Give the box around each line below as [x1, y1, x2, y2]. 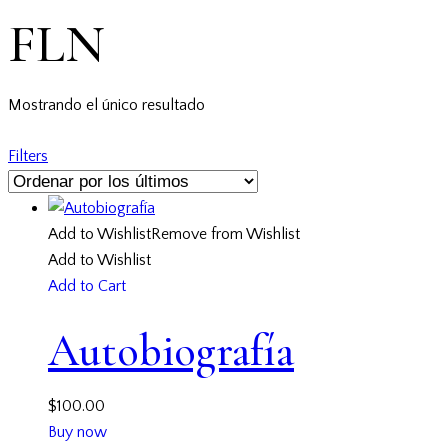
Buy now [48, 423, 107, 442]
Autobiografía [48, 323, 294, 378]
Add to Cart [48, 277, 126, 296]
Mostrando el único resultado [8, 95, 205, 114]
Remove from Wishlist [151, 225, 300, 244]
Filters [8, 147, 48, 166]
